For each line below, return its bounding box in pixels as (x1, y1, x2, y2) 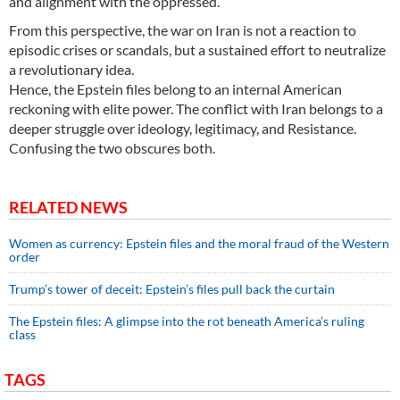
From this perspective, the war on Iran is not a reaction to (9, 21, 356, 39)
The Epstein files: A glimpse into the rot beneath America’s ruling (9, 313, 364, 329)
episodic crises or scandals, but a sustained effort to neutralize (9, 41, 386, 59)
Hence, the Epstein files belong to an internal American (9, 80, 342, 98)
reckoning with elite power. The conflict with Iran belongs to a (9, 100, 383, 118)
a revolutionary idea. (9, 61, 134, 79)
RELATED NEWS (9, 197, 128, 218)
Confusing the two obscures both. (9, 139, 215, 157)
